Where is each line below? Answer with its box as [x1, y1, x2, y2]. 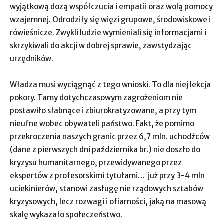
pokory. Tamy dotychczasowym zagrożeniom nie [10, 93, 183, 102]
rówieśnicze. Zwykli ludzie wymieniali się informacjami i [10, 28, 206, 37]
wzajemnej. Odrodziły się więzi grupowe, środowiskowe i [10, 15, 211, 24]
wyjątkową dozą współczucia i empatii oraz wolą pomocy [10, 2, 213, 11]
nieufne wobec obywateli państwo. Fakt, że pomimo [10, 119, 194, 128]
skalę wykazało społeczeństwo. [10, 210, 122, 219]
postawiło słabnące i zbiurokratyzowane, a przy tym [10, 106, 196, 115]
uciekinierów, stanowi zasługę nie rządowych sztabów [10, 184, 203, 193]
